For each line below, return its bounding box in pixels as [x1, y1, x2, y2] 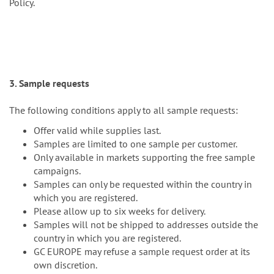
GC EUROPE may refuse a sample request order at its [34, 245, 250, 258]
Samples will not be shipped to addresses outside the [34, 218, 258, 231]
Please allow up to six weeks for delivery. [34, 205, 206, 218]
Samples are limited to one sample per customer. [34, 138, 237, 150]
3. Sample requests [9, 77, 89, 90]
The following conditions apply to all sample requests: [9, 104, 238, 117]
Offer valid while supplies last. [34, 124, 161, 137]
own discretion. [34, 259, 97, 272]
